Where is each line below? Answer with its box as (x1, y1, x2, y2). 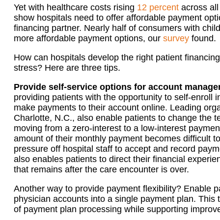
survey (163, 33, 189, 43)
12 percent (137, 2, 179, 12)
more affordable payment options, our (14, 33, 163, 43)
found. (189, 33, 216, 43)
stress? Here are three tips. (14, 63, 120, 73)
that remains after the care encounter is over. (14, 165, 189, 174)
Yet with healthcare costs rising (14, 2, 137, 12)
